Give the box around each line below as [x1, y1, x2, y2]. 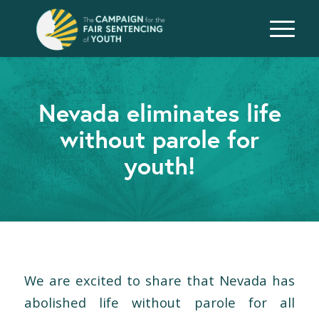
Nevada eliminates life [38, 97, 281, 128]
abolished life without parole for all [23, 293, 296, 311]
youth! [124, 150, 195, 181]
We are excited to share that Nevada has [23, 271, 296, 289]
